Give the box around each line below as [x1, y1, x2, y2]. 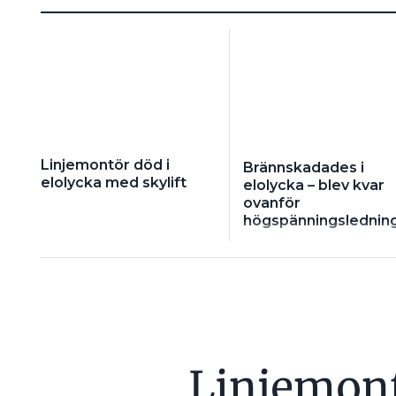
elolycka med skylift [40, 174, 187, 192]
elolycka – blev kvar [242, 177, 385, 194]
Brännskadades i [242, 159, 364, 177]
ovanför [242, 194, 301, 212]
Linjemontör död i [40, 156, 170, 174]
